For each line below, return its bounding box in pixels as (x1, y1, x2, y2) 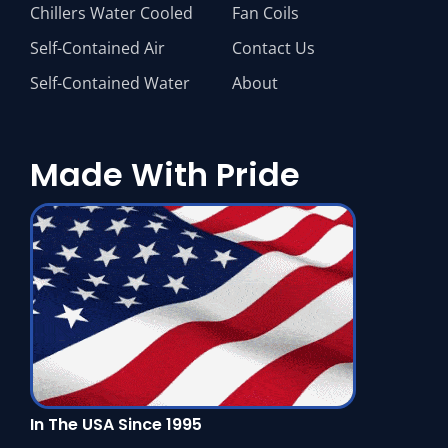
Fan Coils (232, 2, 299, 25)
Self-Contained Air (30, 37, 165, 60)
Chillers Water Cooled (30, 2, 193, 25)
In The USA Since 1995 (30, 413, 202, 437)
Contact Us (232, 37, 315, 60)
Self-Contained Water (30, 72, 190, 95)
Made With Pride (30, 152, 300, 198)
